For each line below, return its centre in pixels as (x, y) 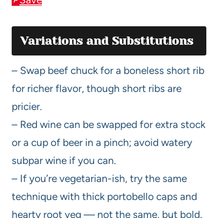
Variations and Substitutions (107, 41)
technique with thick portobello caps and (104, 196)
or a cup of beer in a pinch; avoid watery (102, 142)
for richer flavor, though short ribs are (97, 88)
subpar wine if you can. (64, 160)
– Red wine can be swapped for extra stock (109, 124)
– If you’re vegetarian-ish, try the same (99, 178)
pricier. (27, 106)
